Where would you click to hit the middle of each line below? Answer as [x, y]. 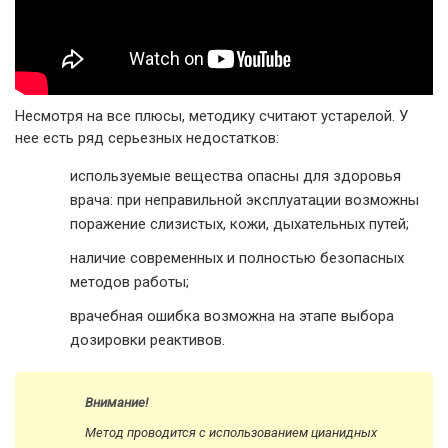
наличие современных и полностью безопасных [237, 258]
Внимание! [118, 403]
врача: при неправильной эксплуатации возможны [244, 200]
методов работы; [129, 282]
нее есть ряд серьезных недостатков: [147, 138]
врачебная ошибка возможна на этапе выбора [232, 316]
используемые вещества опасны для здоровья [235, 176]
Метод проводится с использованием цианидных [231, 433]
